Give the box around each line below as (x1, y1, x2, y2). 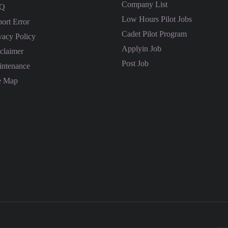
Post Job (122, 59, 151, 68)
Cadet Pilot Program (122, 29, 187, 38)
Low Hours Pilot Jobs (122, 14, 192, 23)
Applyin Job (122, 44, 161, 53)
